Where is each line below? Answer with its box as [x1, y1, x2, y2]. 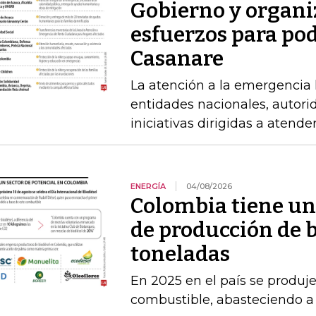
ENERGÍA [130, 181, 166, 191]
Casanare [130, 46, 224, 71]
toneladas [130, 241, 230, 267]
